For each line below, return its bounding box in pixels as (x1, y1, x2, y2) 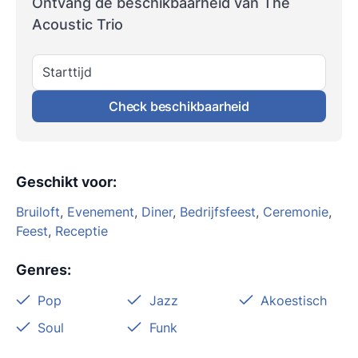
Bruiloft (16, 204, 60, 221)
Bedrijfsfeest (180, 204, 256, 221)
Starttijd (42, 63, 92, 80)
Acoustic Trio (32, 15, 123, 33)
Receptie (55, 223, 108, 240)
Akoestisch (261, 292, 328, 308)
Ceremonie (263, 204, 328, 221)
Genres (16, 261, 67, 279)
